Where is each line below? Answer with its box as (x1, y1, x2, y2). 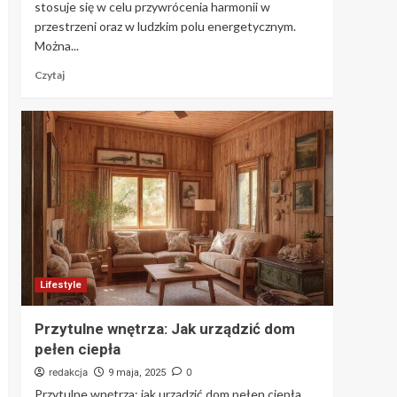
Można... (34, 37, 79, 53)
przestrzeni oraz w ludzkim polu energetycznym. (34, 18, 296, 34)
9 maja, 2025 (107, 366, 166, 378)
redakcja (48, 365, 88, 378)
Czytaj (34, 67, 65, 82)
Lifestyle (39, 278, 82, 291)
